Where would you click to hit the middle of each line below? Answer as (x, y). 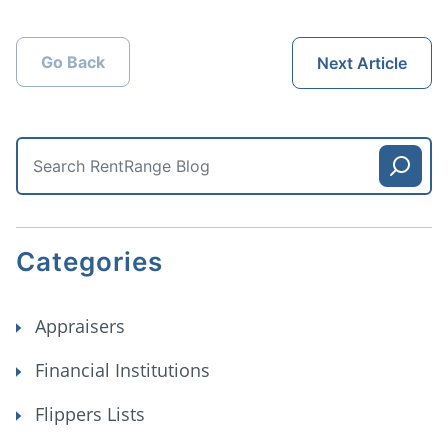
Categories (89, 261)
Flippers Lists (87, 413)
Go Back (73, 61)
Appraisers (77, 325)
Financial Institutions (120, 369)
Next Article (362, 62)
